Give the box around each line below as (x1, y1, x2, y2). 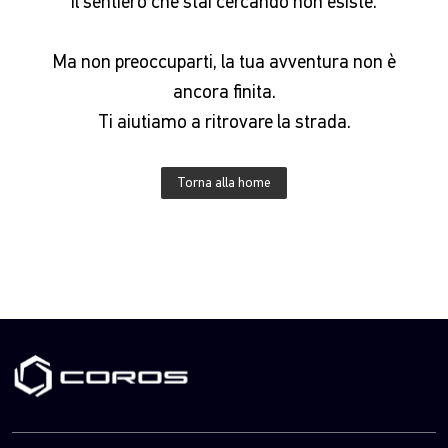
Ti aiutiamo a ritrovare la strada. (97, 110, 351, 134)
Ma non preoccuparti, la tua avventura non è (52, 50, 396, 74)
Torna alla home (177, 174, 271, 192)
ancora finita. (172, 80, 276, 104)
